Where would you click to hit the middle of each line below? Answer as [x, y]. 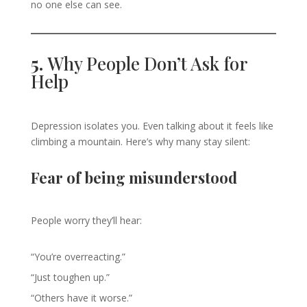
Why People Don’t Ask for [147, 63]
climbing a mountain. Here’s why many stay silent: [140, 142]
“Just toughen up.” [70, 277]
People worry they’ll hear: [86, 220]
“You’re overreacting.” [78, 257]
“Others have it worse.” [81, 298]
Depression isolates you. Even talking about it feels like [152, 126]
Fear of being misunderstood [134, 177]
